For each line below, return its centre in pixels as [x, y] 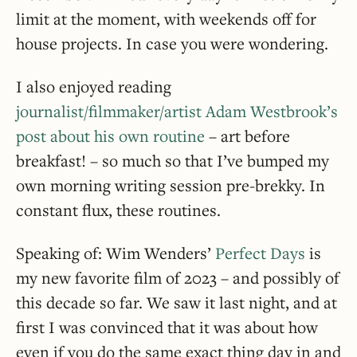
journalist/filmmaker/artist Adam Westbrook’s [177, 111]
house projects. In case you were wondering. [172, 43]
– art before [247, 136]
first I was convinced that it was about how [167, 328]
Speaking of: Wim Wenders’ [116, 253]
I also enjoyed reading [94, 86]
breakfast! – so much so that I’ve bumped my [173, 161]
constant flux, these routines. [118, 210]
